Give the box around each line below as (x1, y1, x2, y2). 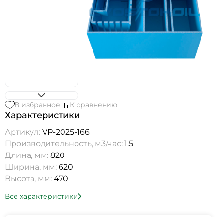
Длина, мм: (5, 151, 50, 160)
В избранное (15, 100, 60, 109)
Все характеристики (5, 192, 78, 201)
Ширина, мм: (5, 162, 59, 172)
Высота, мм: (5, 174, 54, 184)
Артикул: (5, 127, 42, 137)
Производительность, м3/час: (5, 139, 124, 149)
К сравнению (70, 100, 117, 109)
